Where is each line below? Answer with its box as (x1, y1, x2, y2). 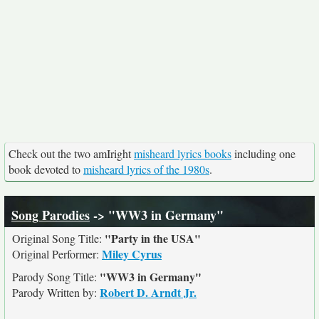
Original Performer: (12, 246, 102, 261)
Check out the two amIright (9, 146, 134, 161)
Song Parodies (11, 206, 90, 224)
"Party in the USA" (105, 230, 201, 246)
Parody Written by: (12, 285, 100, 300)
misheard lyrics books (134, 146, 231, 161)
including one (231, 146, 296, 161)
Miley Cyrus (102, 246, 162, 262)
